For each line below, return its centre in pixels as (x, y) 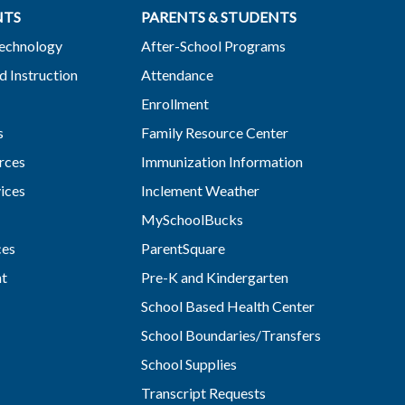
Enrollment (174, 103)
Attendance (177, 74)
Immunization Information (221, 161)
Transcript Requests (203, 392)
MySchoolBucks (192, 219)
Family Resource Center (214, 132)
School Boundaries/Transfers (231, 334)
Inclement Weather (200, 190)
